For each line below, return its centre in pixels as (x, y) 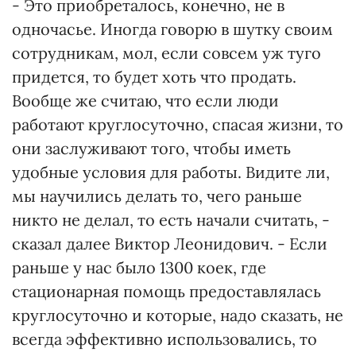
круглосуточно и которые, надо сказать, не (178, 315)
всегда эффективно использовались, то (164, 339)
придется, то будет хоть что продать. (154, 77)
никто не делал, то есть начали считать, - (171, 220)
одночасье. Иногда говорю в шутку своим (172, 29)
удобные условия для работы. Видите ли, (171, 172)
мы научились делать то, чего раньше (157, 196)
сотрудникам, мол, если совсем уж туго (166, 53)
